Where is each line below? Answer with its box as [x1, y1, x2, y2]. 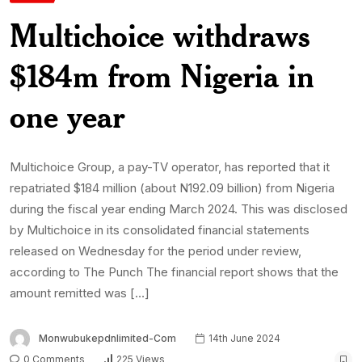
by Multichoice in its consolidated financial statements [10, 221, 309, 238]
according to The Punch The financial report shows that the [10, 263, 339, 280]
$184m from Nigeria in [10, 55, 314, 95]
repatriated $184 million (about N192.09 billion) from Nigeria [10, 179, 335, 196]
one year [10, 95, 124, 136]
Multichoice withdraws [10, 15, 309, 55]
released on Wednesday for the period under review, [10, 242, 301, 259]
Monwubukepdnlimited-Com [39, 331, 176, 344]
